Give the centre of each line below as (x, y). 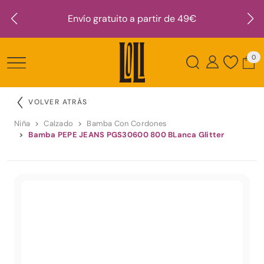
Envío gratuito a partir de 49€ (132, 19)
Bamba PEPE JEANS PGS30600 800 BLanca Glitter (126, 134)
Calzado (59, 123)
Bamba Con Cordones (127, 123)
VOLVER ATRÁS (58, 102)
